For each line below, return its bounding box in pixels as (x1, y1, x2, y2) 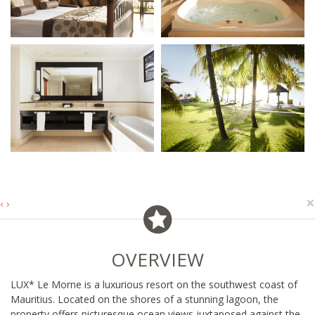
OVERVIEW (111, 246, 204, 272)
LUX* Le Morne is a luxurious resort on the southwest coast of (11, 277, 297, 291)
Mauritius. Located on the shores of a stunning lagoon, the (11, 292, 278, 306)
